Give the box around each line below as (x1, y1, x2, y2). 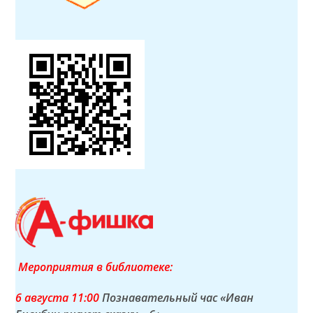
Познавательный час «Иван (102, 289, 254, 305)
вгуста (31, 289, 72, 305)
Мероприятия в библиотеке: (15, 259, 173, 275)
